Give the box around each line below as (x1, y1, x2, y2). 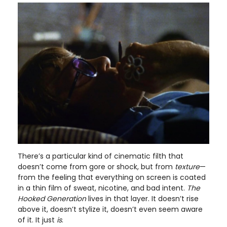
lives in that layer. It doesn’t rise (86, 193, 199, 204)
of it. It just (18, 214, 57, 225)
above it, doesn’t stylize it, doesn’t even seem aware (18, 204, 203, 214)
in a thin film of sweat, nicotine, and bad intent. (18, 182, 187, 193)
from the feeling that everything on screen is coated (18, 172, 206, 182)
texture (175, 161, 200, 172)
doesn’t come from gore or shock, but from (18, 161, 175, 172)
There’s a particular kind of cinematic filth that (18, 150, 183, 161)
